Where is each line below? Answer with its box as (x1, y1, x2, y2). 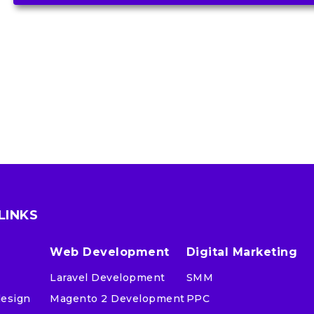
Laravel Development (50, 271, 165, 284)
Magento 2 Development (50, 292, 185, 305)
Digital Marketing (186, 245, 298, 259)
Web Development (50, 245, 170, 259)
